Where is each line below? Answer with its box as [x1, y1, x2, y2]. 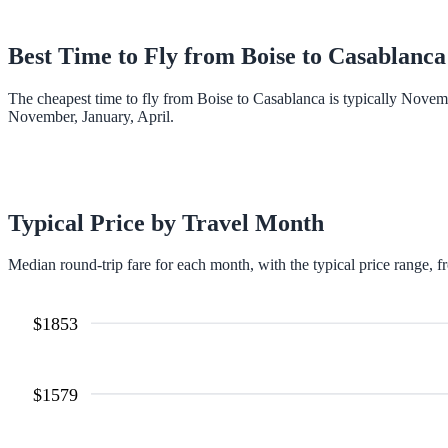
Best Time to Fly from [8, 42, 241, 69]
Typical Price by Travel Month [8, 209, 324, 236]
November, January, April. [8, 107, 174, 125]
